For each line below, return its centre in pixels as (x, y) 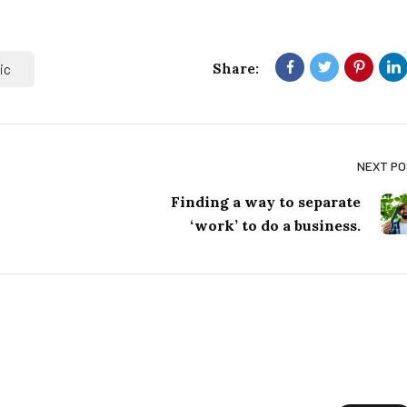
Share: (236, 69)
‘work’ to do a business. (275, 226)
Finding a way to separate (266, 202)
